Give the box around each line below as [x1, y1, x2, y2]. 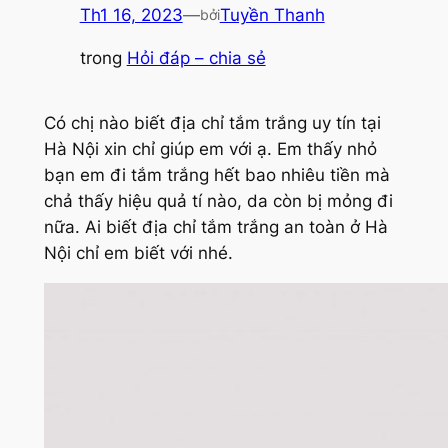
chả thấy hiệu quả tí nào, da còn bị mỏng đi [43, 191, 393, 212]
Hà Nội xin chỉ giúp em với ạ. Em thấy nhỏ [43, 139, 377, 160]
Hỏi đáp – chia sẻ [126, 48, 266, 69]
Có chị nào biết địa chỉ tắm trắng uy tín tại [43, 113, 381, 134]
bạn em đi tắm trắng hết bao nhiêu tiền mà [43, 165, 390, 186]
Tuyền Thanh [219, 5, 325, 26]
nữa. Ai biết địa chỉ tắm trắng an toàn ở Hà [43, 217, 388, 238]
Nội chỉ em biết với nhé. [43, 243, 233, 264]
